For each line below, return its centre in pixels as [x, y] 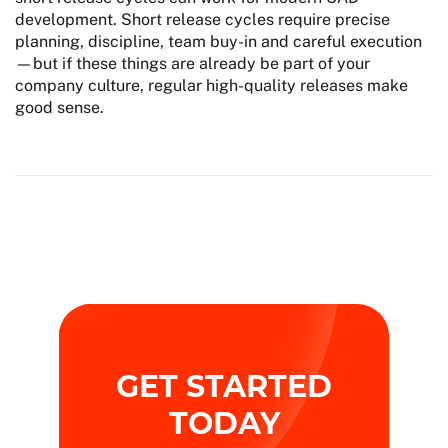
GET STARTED [224, 386]
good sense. [59, 107]
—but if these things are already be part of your [192, 63]
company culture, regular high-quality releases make [211, 85]
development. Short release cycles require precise [202, 19]
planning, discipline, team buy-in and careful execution [218, 41]
